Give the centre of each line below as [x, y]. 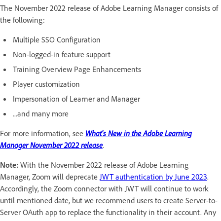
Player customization [46, 84]
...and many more [41, 114]
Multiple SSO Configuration [57, 40]
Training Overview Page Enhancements [77, 69]
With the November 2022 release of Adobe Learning [104, 165]
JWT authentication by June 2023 [153, 177]
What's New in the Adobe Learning [139, 133]
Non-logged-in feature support [62, 55]
